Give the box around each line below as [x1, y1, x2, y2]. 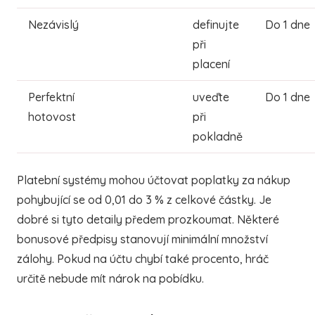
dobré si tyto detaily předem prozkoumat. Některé [17, 212, 279, 226]
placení [193, 56, 230, 71]
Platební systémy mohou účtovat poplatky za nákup [17, 172, 290, 187]
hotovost [28, 109, 76, 124]
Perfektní [28, 89, 75, 104]
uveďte [193, 89, 229, 104]
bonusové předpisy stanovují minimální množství [17, 231, 268, 246]
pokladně [193, 129, 243, 143]
